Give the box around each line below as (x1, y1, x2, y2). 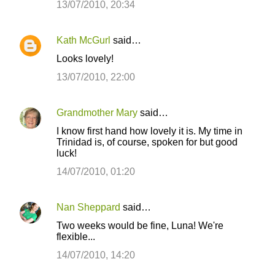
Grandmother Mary (56, 107, 137, 118)
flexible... (56, 231, 95, 242)
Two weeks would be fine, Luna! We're (56, 220, 223, 231)
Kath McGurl (56, 35, 110, 45)
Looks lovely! (56, 53, 114, 64)
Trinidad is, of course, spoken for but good (56, 137, 238, 147)
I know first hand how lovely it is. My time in (56, 126, 242, 136)
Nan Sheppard (56, 202, 120, 212)
